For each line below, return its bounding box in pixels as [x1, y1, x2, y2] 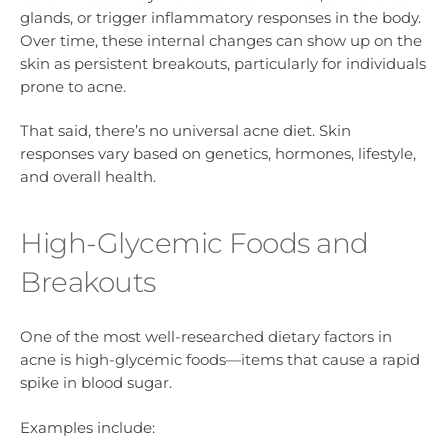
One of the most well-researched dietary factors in [20, 327, 392, 347]
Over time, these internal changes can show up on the [20, 30, 422, 50]
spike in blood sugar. [20, 373, 172, 393]
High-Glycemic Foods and [20, 225, 369, 260]
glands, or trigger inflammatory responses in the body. [20, 7, 421, 27]
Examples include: [20, 417, 155, 437]
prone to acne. [20, 76, 126, 96]
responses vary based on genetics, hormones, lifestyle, [20, 143, 416, 163]
